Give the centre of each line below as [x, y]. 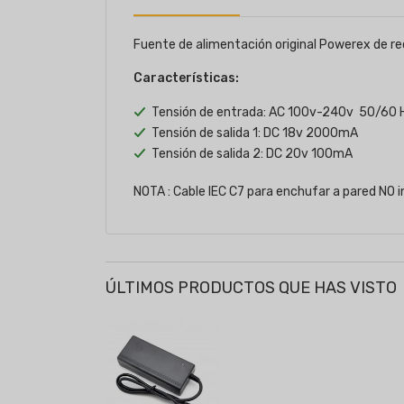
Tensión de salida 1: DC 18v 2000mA [255, 133]
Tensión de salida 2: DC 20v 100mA [252, 153]
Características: [186, 78]
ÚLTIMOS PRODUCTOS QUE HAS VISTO [251, 287]
